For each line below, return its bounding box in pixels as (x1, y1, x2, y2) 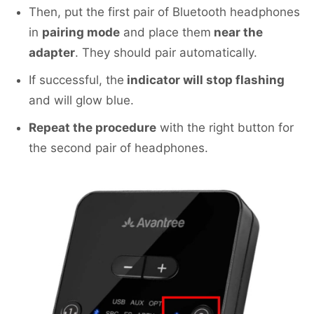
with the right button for (156, 121, 294, 135)
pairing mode (42, 25, 120, 40)
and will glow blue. (29, 93, 134, 108)
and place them (120, 25, 211, 40)
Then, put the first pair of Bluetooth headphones (29, 5, 300, 20)
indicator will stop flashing (124, 73, 285, 88)
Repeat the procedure (29, 121, 156, 135)
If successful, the (29, 73, 124, 88)
